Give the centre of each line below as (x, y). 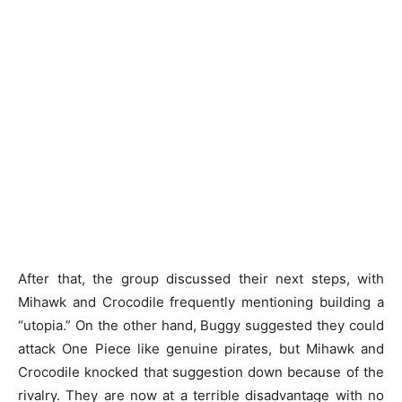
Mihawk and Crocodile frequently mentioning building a (201, 301)
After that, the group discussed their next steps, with (201, 278)
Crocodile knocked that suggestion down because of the (201, 371)
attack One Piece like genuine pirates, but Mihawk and (201, 348)
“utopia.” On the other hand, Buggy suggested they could (201, 325)
